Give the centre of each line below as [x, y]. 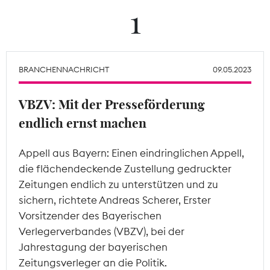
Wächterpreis [135, 55]
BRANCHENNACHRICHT [64, 69]
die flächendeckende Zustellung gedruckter [125, 168]
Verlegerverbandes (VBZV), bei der [102, 231]
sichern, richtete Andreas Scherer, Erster [115, 200]
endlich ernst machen [83, 124]
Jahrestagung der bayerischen [93, 247]
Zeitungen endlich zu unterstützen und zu [118, 184]
